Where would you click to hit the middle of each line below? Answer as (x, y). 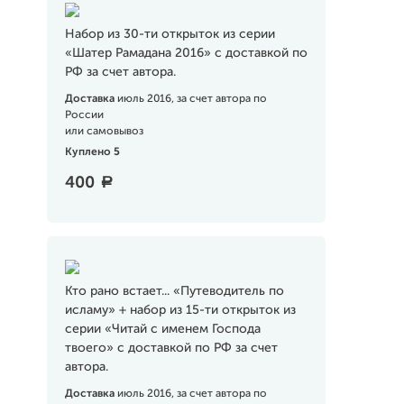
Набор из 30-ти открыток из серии (170, 34)
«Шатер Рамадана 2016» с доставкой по (186, 53)
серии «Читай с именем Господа (162, 329)
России (84, 115)
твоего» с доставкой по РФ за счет (171, 348)
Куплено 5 (92, 152)
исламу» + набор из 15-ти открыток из (180, 310)
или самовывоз (104, 132)
